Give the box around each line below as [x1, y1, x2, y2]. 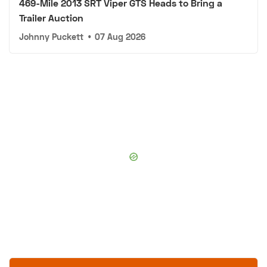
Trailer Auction [19, 12, 83, 24]
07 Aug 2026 [95, 32, 146, 42]
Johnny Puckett [19, 32, 83, 42]
